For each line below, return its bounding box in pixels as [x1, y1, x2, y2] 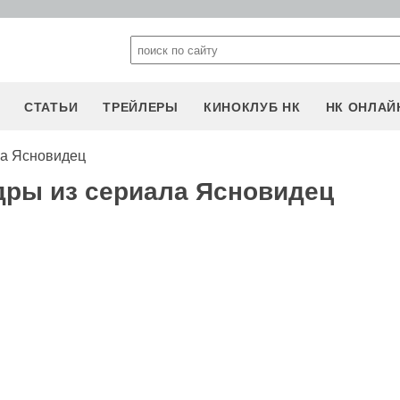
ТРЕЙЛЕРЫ [103, 100, 179, 114]
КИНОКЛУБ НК [203, 100, 301, 114]
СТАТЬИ [24, 100, 79, 114]
